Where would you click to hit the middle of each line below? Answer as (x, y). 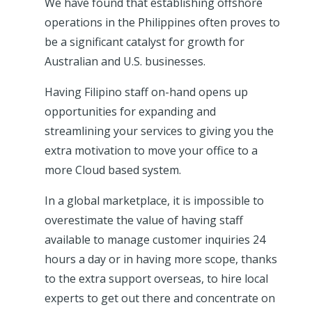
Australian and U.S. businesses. (125, 62)
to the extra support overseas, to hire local (156, 279)
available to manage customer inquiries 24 (155, 240)
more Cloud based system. (113, 170)
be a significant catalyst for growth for (145, 42)
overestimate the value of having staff (144, 220)
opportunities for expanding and (130, 112)
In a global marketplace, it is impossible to (154, 201)
